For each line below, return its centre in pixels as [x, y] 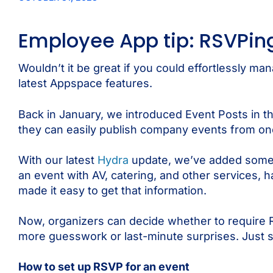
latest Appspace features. [85, 83]
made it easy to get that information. [112, 190]
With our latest [58, 160]
